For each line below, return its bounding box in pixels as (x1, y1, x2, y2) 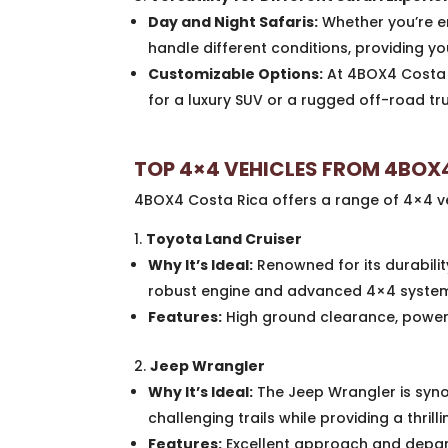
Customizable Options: (148, 64, 324, 85)
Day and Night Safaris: (148, 12, 319, 33)
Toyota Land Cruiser (146, 229, 303, 250)
